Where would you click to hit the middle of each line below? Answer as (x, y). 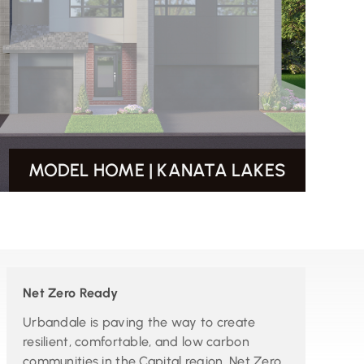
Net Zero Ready (70, 292)
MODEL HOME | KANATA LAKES (157, 171)
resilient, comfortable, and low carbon (136, 341)
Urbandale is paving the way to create (139, 322)
